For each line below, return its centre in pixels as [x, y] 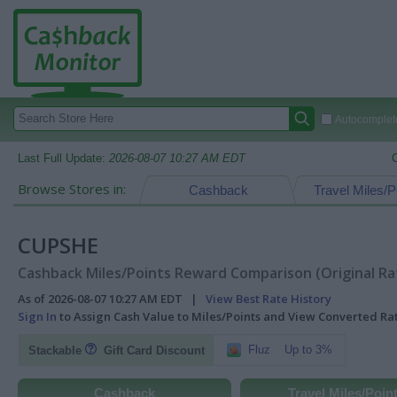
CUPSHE [58, 245]
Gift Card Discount [151, 350]
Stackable [57, 350]
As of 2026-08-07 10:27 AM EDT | [112, 299]
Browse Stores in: [72, 189]
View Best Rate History [269, 299]
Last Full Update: [63, 158]
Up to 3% [308, 350]
